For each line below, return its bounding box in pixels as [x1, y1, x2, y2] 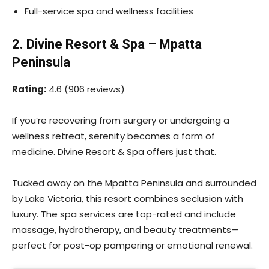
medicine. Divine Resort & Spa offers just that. [12, 145, 216, 158]
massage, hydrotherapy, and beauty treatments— [12, 223, 239, 236]
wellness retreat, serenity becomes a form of [12, 129, 215, 142]
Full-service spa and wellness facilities [25, 4, 193, 17]
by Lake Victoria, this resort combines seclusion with [12, 192, 243, 205]
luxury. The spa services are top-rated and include [12, 207, 236, 220]
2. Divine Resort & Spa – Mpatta [12, 36, 202, 52]
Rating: [12, 82, 46, 95]
